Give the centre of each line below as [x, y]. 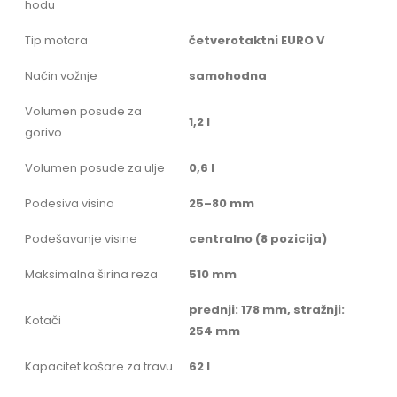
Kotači [43, 321]
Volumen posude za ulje [95, 168]
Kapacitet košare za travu [99, 367]
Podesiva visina [70, 204]
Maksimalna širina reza [91, 275]
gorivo [43, 133]
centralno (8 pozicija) [258, 239]
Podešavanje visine [81, 239]
